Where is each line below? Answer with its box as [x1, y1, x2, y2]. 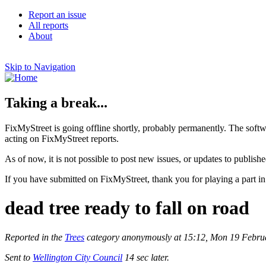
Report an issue [28, 9, 86, 20]
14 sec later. [122, 252, 169, 262]
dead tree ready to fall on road [5, 197, 249, 219]
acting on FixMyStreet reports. [5, 133, 119, 144]
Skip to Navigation [5, 62, 75, 72]
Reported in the [5, 232, 65, 242]
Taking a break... [5, 94, 107, 110]
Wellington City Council [33, 252, 122, 262]
